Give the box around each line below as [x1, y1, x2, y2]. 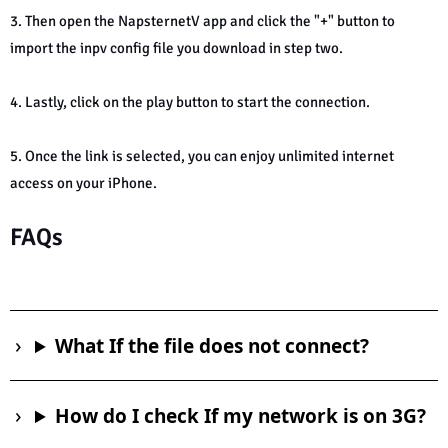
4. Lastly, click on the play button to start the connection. [10, 92, 370, 111]
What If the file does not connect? [55, 333, 370, 360]
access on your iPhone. [10, 173, 160, 192]
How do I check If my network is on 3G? [55, 403, 427, 430]
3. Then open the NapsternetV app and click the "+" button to [10, 11, 395, 30]
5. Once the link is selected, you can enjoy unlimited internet [10, 146, 394, 165]
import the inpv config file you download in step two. [10, 38, 343, 57]
